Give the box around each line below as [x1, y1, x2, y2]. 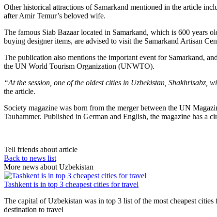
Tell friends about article [4, 145, 77, 154]
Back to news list [4, 154, 56, 162]
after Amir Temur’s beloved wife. [4, 11, 106, 20]
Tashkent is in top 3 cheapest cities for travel [4, 180, 139, 188]
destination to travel [4, 205, 63, 214]
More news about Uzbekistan [4, 162, 93, 171]
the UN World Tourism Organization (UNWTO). [4, 62, 155, 70]
